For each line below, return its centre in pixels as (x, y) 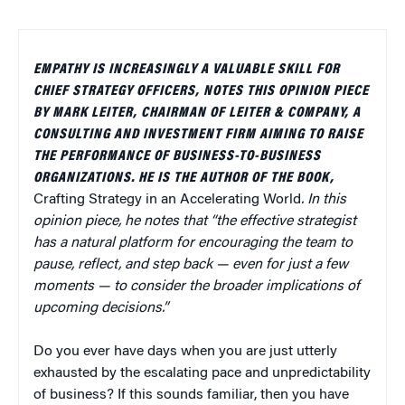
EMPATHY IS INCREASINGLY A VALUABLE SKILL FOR (187, 69)
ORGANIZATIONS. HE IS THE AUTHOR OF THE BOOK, (184, 178)
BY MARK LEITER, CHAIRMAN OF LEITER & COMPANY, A (197, 113)
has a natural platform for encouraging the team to (193, 243)
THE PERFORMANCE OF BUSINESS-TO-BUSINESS (177, 156)
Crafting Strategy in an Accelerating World (167, 199)
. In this (324, 199)
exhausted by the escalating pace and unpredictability (202, 373)
